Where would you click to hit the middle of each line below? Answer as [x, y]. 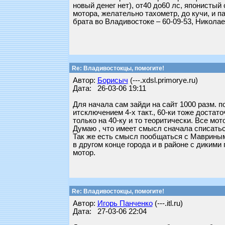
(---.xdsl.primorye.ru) [163, 80]
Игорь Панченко [125, 203]
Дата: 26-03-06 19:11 [109, 88]
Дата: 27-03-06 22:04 [109, 211]
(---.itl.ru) [167, 203]
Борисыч [113, 80]
